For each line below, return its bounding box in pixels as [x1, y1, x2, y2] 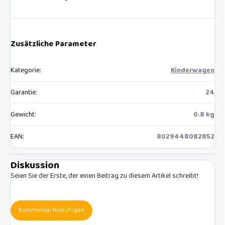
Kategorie [11, 64, 40, 77]
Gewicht [11, 108, 35, 121]
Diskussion [11, 156, 59, 174]
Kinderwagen [171, 64, 214, 77]
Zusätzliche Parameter [11, 36, 96, 51]
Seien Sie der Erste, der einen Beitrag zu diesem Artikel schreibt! [11, 169, 198, 182]
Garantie [11, 86, 36, 99]
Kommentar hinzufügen [19, 204, 84, 215]
